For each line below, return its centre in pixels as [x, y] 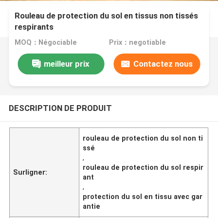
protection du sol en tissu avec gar [143, 196]
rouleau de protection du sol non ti [143, 138]
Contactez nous [163, 64]
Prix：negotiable [137, 43]
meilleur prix [67, 64]
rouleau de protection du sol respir [143, 167]
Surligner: [30, 172]
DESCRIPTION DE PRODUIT [60, 108]
